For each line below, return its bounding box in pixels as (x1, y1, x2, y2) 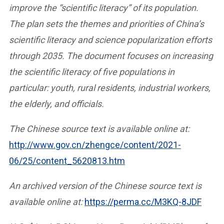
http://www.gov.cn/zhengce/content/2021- (9, 139, 181, 150)
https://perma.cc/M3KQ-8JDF (84, 196, 201, 207)
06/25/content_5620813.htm (9, 155, 125, 166)
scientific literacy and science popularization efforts (9, 34, 212, 45)
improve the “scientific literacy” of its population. (9, 2, 198, 13)
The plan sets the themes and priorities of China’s (9, 18, 204, 29)
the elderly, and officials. (9, 98, 104, 109)
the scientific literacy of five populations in (9, 66, 174, 77)
